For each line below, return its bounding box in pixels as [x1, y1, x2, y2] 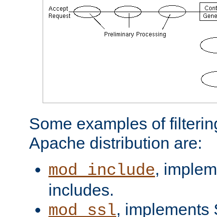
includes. [48, 180, 114, 199]
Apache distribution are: [29, 133, 202, 152]
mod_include [48, 161, 155, 180]
